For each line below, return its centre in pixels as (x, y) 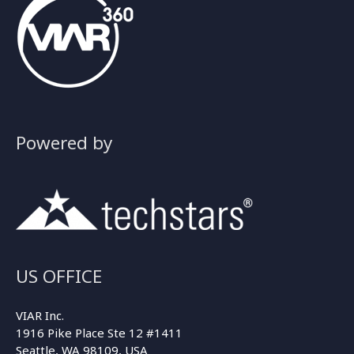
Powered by (64, 142)
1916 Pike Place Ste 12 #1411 (99, 333)
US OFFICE (59, 276)
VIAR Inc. (40, 316)
